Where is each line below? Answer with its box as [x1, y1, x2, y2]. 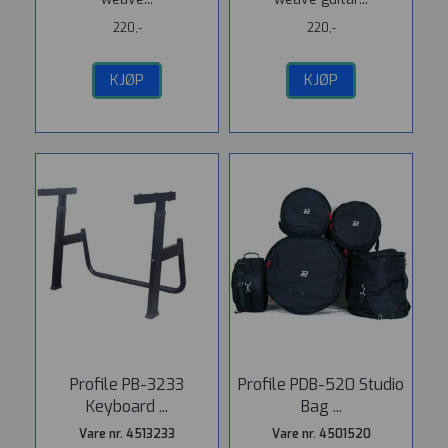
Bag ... [300, 396, 342, 417]
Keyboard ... [86, 396, 168, 417]
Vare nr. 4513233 [79, 426, 175, 442]
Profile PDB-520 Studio [238, 374, 404, 395]
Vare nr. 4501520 [271, 426, 371, 442]
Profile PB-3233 [70, 374, 184, 395]
